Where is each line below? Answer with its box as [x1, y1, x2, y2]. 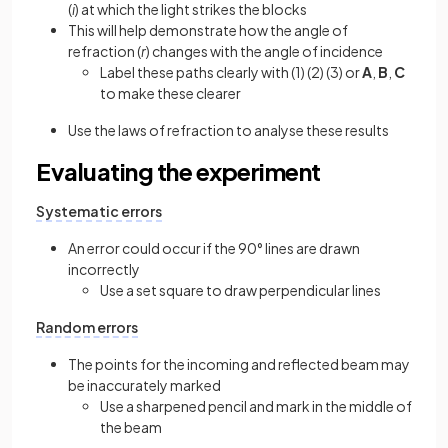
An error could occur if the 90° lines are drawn [68, 238, 360, 257]
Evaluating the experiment [36, 155, 321, 186]
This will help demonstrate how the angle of [68, 20, 348, 39]
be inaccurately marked [68, 375, 221, 394]
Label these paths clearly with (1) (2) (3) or [100, 62, 362, 81]
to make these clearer [100, 83, 243, 102]
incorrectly [68, 259, 140, 278]
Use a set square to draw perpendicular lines [100, 280, 381, 299]
